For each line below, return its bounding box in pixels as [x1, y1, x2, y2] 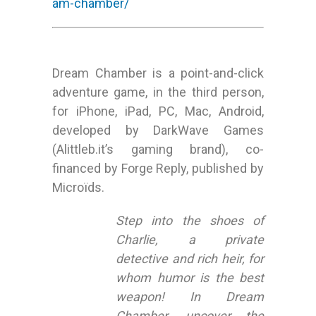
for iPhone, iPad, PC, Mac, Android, [52, 104, 265, 119]
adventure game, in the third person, [52, 85, 265, 100]
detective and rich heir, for [116, 251, 265, 267]
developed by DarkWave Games [52, 123, 265, 138]
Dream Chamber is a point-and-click [52, 66, 265, 81]
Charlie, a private [116, 232, 265, 248]
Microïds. [52, 180, 104, 195]
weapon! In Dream [116, 289, 265, 305]
